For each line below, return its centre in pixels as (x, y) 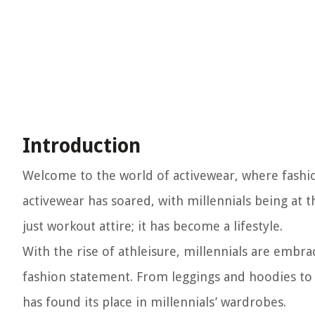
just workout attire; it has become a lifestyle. (153, 226)
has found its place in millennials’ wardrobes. (154, 302)
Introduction (82, 146)
